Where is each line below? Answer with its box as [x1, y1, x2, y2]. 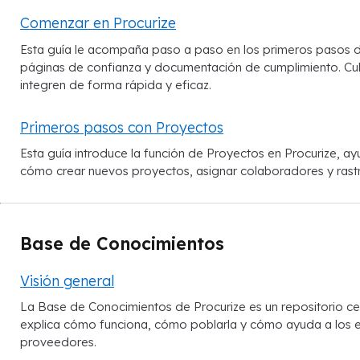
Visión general [20, 272, 114, 290]
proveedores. [20, 334, 96, 350]
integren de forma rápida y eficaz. [20, 76, 211, 92]
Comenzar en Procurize [20, 14, 176, 32]
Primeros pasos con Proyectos [20, 117, 223, 136]
